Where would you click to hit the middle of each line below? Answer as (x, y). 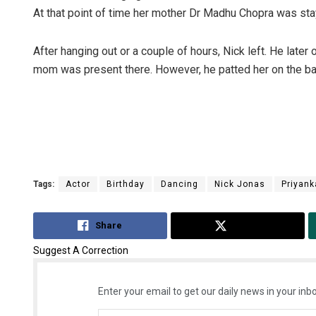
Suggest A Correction (81, 251)
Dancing (180, 184)
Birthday (126, 184)
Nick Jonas (240, 184)
